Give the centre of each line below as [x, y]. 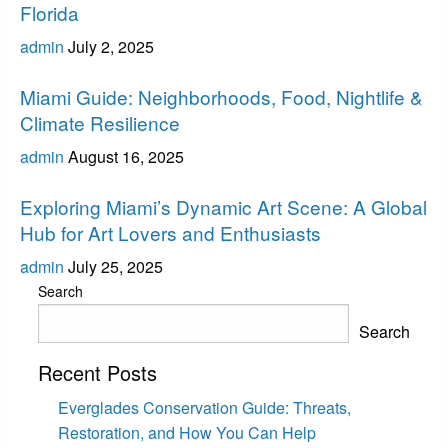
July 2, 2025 [111, 47]
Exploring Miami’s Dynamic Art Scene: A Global [223, 207]
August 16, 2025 [126, 157]
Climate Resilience [100, 123]
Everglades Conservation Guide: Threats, [204, 408]
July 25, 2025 [115, 267]
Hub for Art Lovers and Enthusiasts [170, 233]
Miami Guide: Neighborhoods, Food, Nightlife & [221, 97]
